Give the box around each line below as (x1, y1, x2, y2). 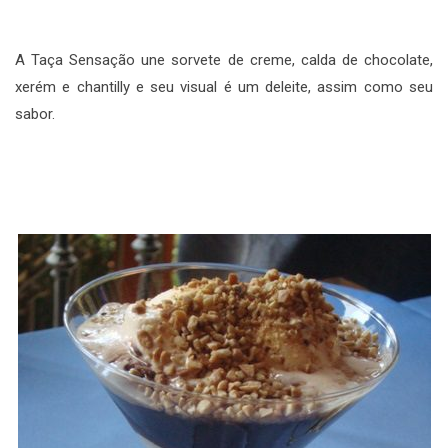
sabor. (15, 104, 55, 123)
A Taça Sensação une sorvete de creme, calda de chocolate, (15, 50, 433, 69)
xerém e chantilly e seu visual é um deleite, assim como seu (15, 77, 433, 96)
